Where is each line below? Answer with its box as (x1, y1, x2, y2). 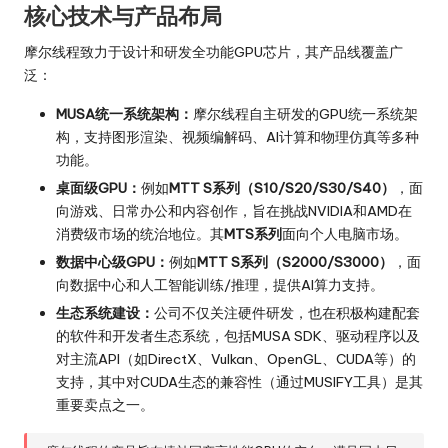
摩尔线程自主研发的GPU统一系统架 (193, 105, 418, 123)
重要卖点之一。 (56, 396, 154, 415)
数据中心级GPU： (56, 253, 169, 272)
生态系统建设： (56, 304, 154, 323)
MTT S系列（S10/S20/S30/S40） (169, 179, 395, 198)
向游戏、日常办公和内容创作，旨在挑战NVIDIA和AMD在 (56, 202, 412, 221)
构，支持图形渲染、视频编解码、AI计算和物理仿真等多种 (56, 128, 419, 146)
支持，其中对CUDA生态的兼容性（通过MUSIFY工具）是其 (56, 373, 423, 392)
